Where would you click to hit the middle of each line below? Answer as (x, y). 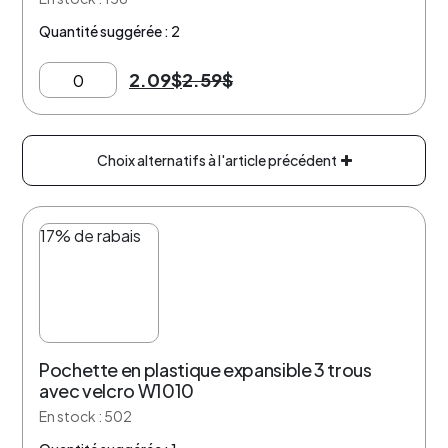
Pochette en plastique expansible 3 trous (205, 369)
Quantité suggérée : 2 (109, 30)
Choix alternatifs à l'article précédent (218, 160)
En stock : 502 (85, 416)
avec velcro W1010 (116, 390)
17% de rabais (90, 235)
